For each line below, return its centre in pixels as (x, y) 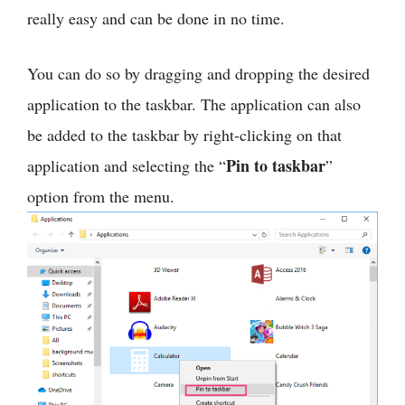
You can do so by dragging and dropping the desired (198, 73)
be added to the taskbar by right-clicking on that (184, 134)
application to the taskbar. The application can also (194, 104)
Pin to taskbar (276, 165)
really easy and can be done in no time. (156, 18)
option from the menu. (101, 196)
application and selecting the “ (127, 165)
